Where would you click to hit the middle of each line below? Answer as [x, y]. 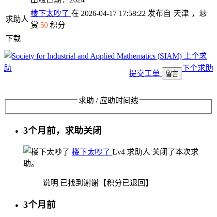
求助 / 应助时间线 [108, 101]
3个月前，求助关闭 [62, 131]
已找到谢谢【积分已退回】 [106, 183]
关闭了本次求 [174, 152]
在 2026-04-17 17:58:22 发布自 [121, 13]
